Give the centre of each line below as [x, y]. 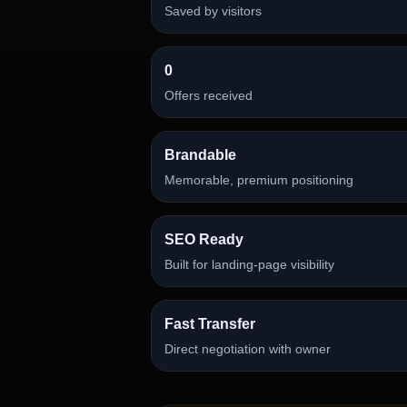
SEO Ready [203, 239]
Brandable [200, 155]
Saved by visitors [213, 11]
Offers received [208, 95]
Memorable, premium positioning [258, 180]
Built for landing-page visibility [249, 264]
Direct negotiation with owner [247, 349]
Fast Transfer [209, 324]
